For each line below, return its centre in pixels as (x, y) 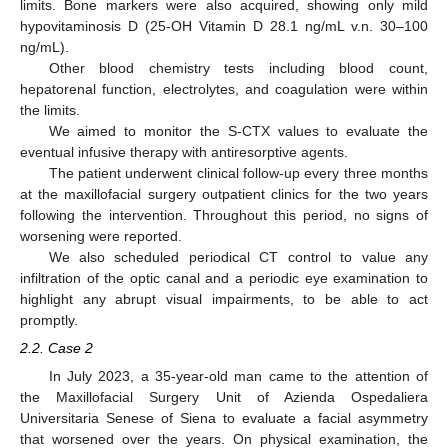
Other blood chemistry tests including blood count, (238, 68)
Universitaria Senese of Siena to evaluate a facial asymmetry (224, 418)
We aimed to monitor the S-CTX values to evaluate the (238, 131)
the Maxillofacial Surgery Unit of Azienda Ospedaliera (224, 397)
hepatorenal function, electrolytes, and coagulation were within (224, 89)
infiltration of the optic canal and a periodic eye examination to (224, 278)
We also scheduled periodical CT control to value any (238, 257)
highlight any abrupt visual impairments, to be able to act (224, 299)
